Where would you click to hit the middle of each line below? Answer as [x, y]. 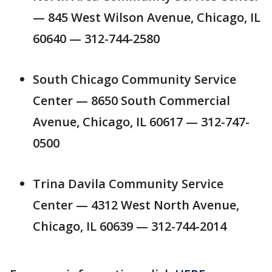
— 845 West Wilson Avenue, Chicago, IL [147, 17]
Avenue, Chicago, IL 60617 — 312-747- [141, 122]
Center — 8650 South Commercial [131, 100]
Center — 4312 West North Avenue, [136, 205]
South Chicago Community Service [134, 79]
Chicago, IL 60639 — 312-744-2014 [130, 226]
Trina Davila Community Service [128, 184]
